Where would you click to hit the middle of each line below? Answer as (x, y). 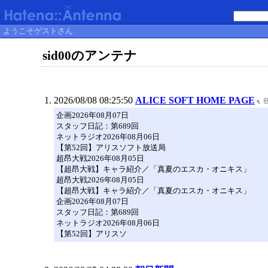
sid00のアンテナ (90, 56)
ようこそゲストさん (38, 31)
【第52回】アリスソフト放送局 (111, 147)
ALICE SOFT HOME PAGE (195, 100)
